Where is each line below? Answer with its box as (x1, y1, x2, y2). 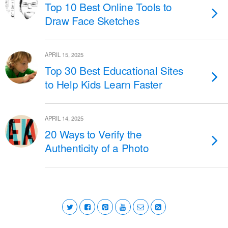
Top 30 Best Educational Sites (45, 63, 183, 78)
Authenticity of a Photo (45, 140, 149, 155)
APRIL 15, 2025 (45, 50, 83, 59)
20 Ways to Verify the (45, 126, 142, 141)
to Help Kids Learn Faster (45, 76, 162, 92)
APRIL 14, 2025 (45, 114, 83, 122)
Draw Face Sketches (45, 13, 139, 28)
